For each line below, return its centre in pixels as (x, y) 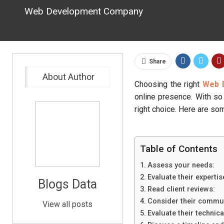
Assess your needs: (181, 165)
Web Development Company (83, 11)
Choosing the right (168, 84)
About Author (69, 77)
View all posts (67, 204)
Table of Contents (178, 149)
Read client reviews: (181, 189)
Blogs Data (67, 184)
